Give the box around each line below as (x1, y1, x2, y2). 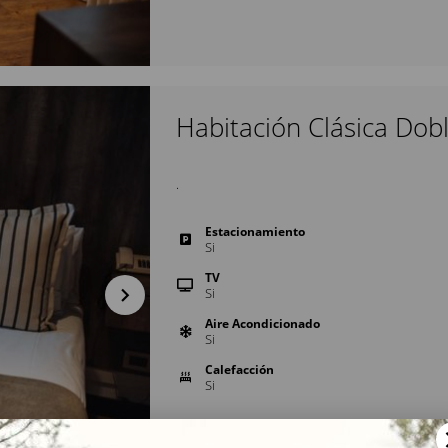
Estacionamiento (205, 223, 305, 240)
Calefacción (205, 361, 274, 378)
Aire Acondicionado (205, 315, 320, 332)
